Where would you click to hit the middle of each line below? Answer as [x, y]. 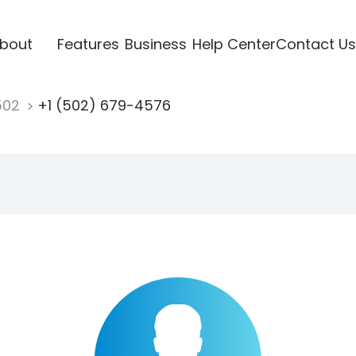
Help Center [234, 44]
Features [88, 44]
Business [155, 44]
